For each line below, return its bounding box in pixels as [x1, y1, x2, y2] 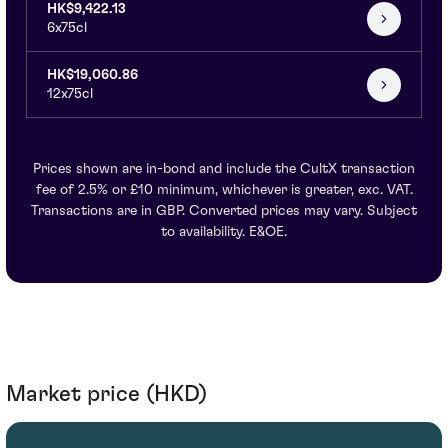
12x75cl [47, 87, 93, 102]
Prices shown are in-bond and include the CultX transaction [33, 162, 415, 177]
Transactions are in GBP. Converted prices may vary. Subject [31, 204, 417, 219]
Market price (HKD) [6, 383, 207, 406]
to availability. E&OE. [161, 225, 287, 240]
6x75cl [47, 21, 87, 36]
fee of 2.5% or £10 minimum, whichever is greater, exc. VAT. [35, 183, 413, 198]
